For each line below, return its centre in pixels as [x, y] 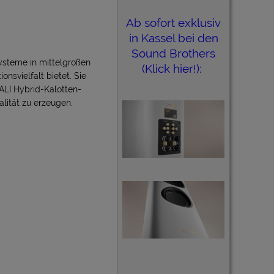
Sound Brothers [173, 53]
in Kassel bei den [173, 38]
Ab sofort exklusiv [173, 22]
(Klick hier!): [173, 68]
